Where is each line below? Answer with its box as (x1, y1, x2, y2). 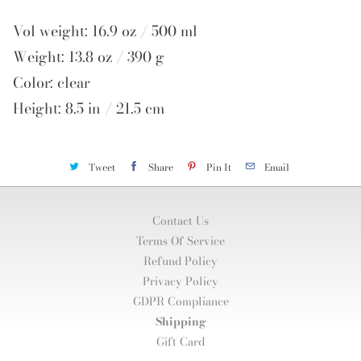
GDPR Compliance (132, 293, 229, 311)
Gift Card (156, 333, 205, 351)
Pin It (205, 159, 231, 175)
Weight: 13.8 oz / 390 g (12, 45, 164, 68)
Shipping (155, 313, 206, 331)
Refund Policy (143, 252, 218, 271)
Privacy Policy (143, 272, 218, 291)
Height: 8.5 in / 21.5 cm (12, 97, 164, 119)
